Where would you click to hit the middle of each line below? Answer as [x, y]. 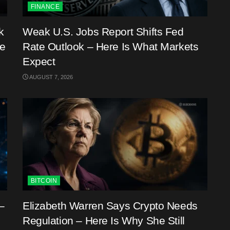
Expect [39, 61]
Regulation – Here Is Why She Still [104, 220]
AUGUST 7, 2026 [51, 77]
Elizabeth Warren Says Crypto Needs [110, 205]
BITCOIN [44, 180]
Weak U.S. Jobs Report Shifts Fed [103, 31]
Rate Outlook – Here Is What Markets [111, 46]
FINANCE [45, 6]
